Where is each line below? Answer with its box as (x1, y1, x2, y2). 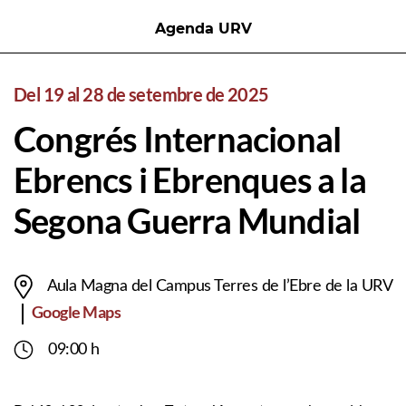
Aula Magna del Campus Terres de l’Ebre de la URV (46, 278, 392, 295)
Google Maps (32, 302, 121, 322)
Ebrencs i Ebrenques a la (14, 159, 366, 200)
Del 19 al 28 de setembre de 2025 (14, 83, 269, 105)
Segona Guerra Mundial (14, 199, 361, 241)
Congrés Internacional (14, 118, 342, 159)
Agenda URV (154, 20, 252, 37)
